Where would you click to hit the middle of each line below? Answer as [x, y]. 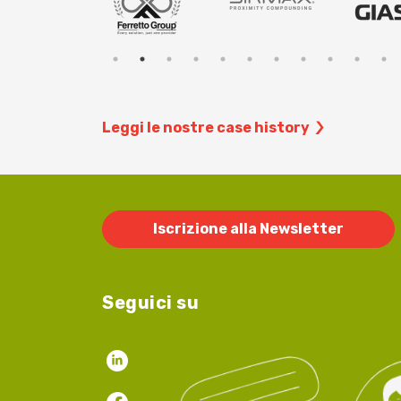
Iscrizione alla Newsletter [248, 229]
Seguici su [151, 303]
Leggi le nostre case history [206, 128]
